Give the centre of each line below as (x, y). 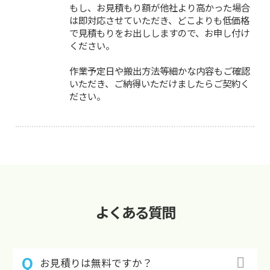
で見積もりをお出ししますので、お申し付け (160, 32)
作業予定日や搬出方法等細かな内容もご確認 (160, 70)
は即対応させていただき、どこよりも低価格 (160, 20)
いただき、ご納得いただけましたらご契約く (160, 83)
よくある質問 (135, 212)
